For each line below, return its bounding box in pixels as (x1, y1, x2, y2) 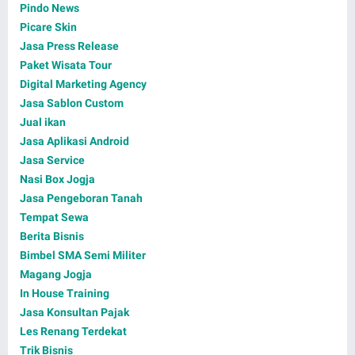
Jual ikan (20, 116, 66, 129)
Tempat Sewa (20, 211, 89, 224)
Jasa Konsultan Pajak (20, 306, 129, 319)
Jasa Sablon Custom (20, 97, 124, 110)
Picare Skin (20, 21, 77, 34)
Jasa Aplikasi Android (20, 135, 129, 148)
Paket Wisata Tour (20, 59, 112, 72)
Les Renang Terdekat (20, 325, 127, 338)
